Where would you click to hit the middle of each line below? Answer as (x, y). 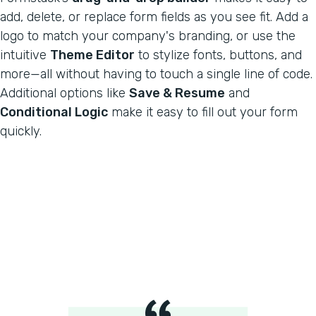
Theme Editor (92, 55)
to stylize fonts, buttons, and (218, 55)
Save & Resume (177, 93)
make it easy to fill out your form (203, 112)
